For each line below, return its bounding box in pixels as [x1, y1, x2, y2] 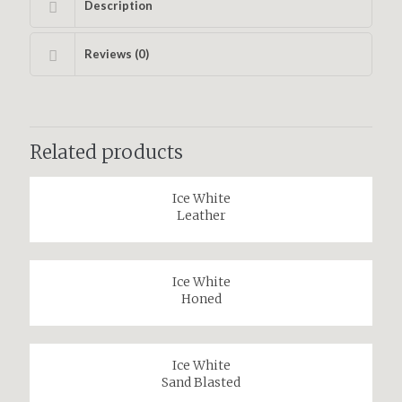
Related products [30, 140, 183, 164]
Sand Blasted [162, 374, 240, 390]
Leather [176, 207, 226, 223]
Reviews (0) [84, 47, 149, 61]
